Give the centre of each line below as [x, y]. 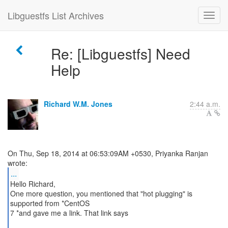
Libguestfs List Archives [56, 15]
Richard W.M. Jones [78, 104]
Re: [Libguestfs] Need [120, 53]
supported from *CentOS [50, 203]
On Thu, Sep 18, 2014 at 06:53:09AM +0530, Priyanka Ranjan [108, 153]
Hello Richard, [33, 184]
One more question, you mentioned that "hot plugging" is [101, 193]
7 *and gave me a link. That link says [69, 213]
